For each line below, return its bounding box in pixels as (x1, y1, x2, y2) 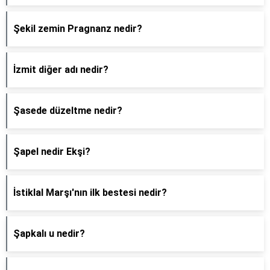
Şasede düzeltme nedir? (13, 105, 122, 116)
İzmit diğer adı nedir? (13, 64, 108, 75)
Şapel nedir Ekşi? (13, 146, 90, 157)
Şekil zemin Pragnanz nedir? (13, 23, 142, 34)
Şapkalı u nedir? (13, 228, 85, 239)
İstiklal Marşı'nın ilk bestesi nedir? (13, 187, 167, 198)
